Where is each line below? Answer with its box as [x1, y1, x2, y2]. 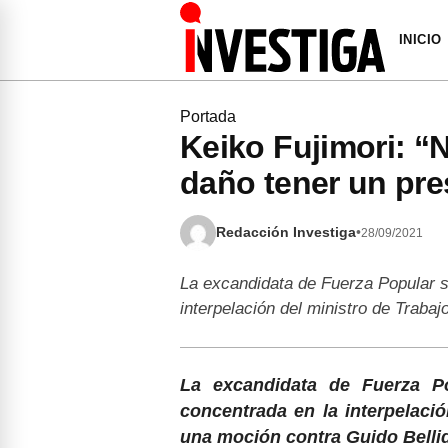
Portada [180, 108, 236, 125]
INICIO [398, 32, 442, 47]
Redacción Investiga [216, 225, 356, 240]
